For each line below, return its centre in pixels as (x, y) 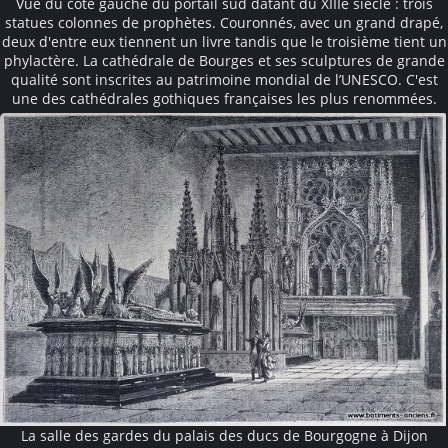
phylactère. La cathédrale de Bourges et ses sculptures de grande (224, 60)
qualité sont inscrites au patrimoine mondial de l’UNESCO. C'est (224, 79)
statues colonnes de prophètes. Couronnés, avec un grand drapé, (224, 22)
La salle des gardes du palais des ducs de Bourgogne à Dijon (224, 435)
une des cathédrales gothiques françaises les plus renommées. (224, 98)
